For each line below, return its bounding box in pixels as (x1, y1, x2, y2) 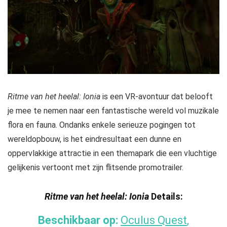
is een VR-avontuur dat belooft (102, 92, 213, 102)
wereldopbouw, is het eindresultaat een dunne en (8, 134, 181, 144)
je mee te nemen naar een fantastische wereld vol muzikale (8, 106, 219, 116)
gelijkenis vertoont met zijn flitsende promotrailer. (8, 163, 183, 173)
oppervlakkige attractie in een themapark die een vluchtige (8, 148, 217, 159)
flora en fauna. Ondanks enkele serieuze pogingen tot (8, 120, 196, 130)
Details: (148, 191, 183, 202)
